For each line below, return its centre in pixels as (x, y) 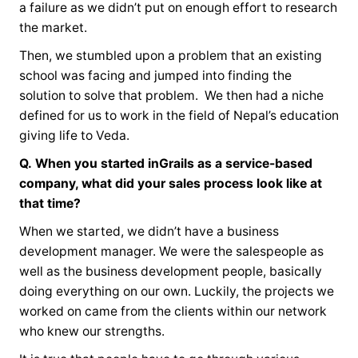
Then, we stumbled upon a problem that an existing (170, 56)
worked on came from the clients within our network (173, 312)
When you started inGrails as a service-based (173, 164)
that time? (50, 204)
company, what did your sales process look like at (170, 184)
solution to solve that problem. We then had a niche (171, 96)
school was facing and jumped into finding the (155, 76)
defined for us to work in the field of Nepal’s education (179, 116)
